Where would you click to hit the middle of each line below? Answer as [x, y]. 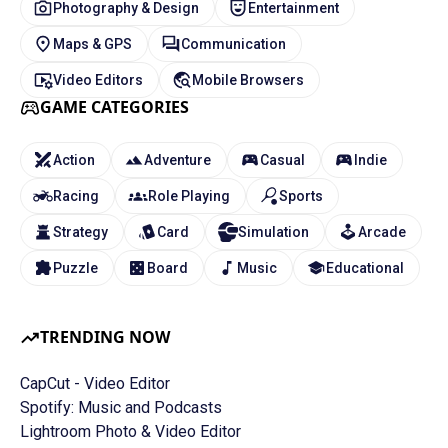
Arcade [382, 231]
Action [74, 159]
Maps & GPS [92, 43]
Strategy [80, 231]
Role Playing [189, 195]
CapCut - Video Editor [95, 384]
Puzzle [75, 267]
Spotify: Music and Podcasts [121, 408]
